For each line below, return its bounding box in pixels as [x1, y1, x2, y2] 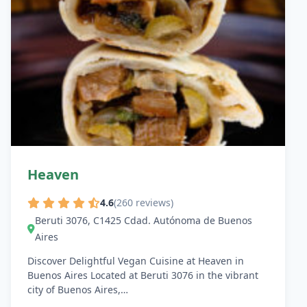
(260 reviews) [114, 196, 173, 210]
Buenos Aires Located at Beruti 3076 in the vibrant [27, 269, 258, 282]
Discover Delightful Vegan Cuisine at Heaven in [27, 254, 244, 268]
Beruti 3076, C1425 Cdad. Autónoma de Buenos [35, 214, 252, 228]
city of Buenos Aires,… [27, 283, 128, 297]
